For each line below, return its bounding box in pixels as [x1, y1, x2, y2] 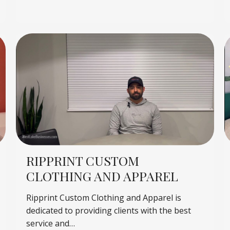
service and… [26, 217, 75, 229]
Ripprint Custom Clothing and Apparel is [26, 191, 181, 203]
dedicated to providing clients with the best [26, 204, 191, 216]
